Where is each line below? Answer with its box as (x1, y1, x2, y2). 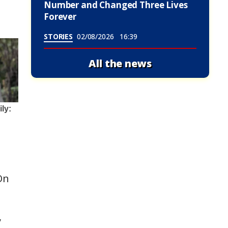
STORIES (44, 32, 73, 41)
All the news (89, 56, 152, 70)
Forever (44, 11, 76, 22)
